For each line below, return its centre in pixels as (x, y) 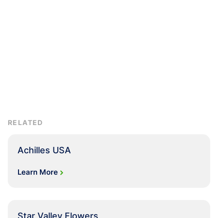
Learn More (38, 172)
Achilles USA (44, 150)
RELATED (26, 122)
